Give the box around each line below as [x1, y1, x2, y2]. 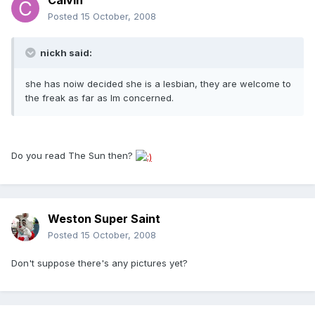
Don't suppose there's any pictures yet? [11, 257, 188, 269]
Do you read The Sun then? [11, 150, 136, 162]
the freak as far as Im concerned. [25, 92, 174, 104]
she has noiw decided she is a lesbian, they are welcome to [25, 78, 291, 90]
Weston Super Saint [48, 212, 160, 226]
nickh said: [38, 47, 92, 59]
